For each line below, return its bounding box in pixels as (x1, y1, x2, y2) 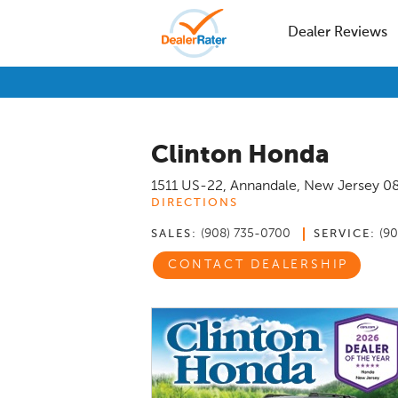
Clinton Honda (151, 143, 330, 168)
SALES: (151, 228, 197, 240)
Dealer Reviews (287, 26, 387, 40)
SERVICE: (314, 228, 376, 240)
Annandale (230, 179, 297, 194)
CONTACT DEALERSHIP (167, 259, 349, 272)
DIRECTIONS (151, 197, 238, 209)
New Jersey (304, 179, 379, 194)
